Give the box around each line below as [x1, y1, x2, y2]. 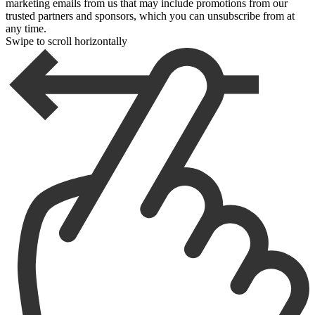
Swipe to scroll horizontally [6, 35, 127, 48]
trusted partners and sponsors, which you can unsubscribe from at [6, 10, 295, 22]
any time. [6, 22, 46, 35]
